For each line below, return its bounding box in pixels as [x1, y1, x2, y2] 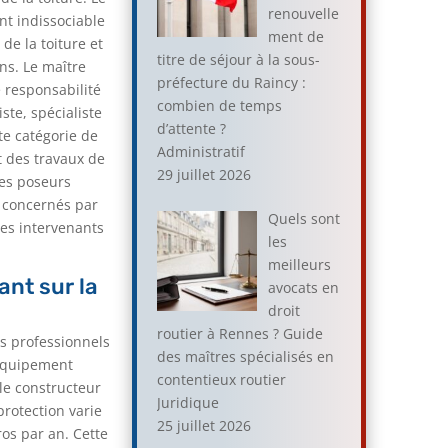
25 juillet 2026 [157, 415, 252, 435]
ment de [267, 26, 324, 46]
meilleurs [267, 254, 331, 274]
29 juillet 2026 [157, 164, 252, 184]
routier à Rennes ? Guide [157, 323, 324, 343]
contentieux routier [157, 369, 287, 389]
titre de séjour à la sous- [157, 49, 321, 69]
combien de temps [157, 95, 283, 115]
